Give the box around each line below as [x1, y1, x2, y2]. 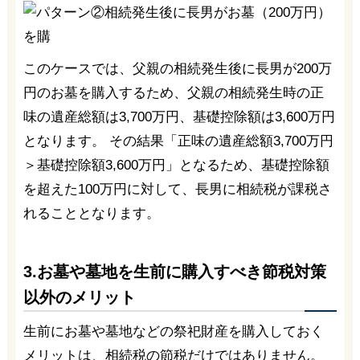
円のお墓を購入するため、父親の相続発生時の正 [22, 85, 324, 101]
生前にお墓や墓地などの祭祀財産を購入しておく [22, 324, 324, 340]
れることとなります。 [22, 206, 160, 222]
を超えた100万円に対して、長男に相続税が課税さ [22, 182, 332, 198]
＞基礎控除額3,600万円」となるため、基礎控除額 [22, 157, 329, 174]
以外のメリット [22, 288, 136, 307]
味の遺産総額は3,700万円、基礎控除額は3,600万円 [22, 109, 335, 125]
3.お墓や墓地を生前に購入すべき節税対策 [22, 263, 326, 281]
